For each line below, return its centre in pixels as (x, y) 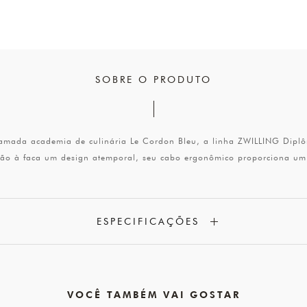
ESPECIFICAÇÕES (148, 221)
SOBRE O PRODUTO (153, 79)
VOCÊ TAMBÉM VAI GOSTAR (153, 294)
